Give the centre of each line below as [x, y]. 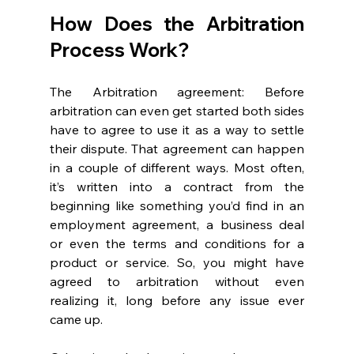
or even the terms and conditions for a [177, 244]
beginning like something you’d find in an [177, 206]
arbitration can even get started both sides [177, 111]
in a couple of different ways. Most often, [177, 168]
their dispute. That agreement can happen [177, 149]
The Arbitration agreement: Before [177, 92]
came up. [77, 320]
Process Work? [121, 50]
